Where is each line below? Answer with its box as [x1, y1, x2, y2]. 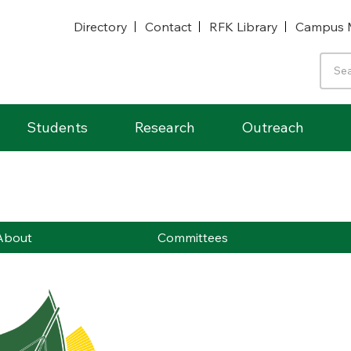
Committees [157, 230, 228, 245]
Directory [74, 18, 128, 34]
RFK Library [209, 18, 278, 34]
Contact [145, 18, 192, 34]
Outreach [242, 118, 304, 136]
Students [27, 118, 88, 136]
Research [135, 118, 195, 136]
